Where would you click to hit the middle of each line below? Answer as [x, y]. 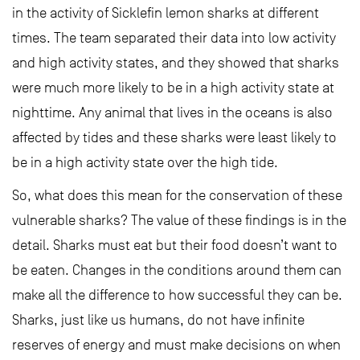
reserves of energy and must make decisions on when [176, 345]
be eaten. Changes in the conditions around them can [177, 270]
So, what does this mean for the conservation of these [177, 196]
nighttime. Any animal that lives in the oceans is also [172, 113]
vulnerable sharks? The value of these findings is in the [179, 221]
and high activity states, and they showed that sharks [176, 63]
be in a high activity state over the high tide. [145, 163]
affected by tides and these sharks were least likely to [174, 138]
